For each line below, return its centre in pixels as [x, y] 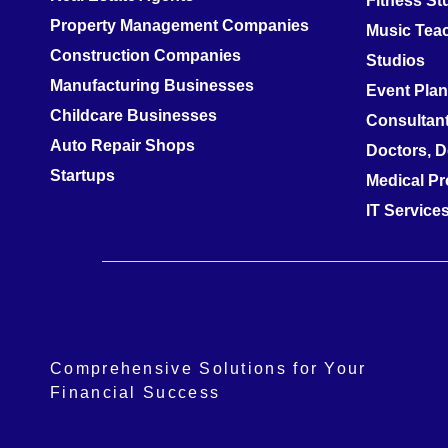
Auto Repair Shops [122, 146]
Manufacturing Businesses [152, 86]
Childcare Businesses [133, 116]
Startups [82, 176]
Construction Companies [145, 56]
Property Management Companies [179, 26]
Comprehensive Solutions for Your [208, 369]
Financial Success [135, 393]
